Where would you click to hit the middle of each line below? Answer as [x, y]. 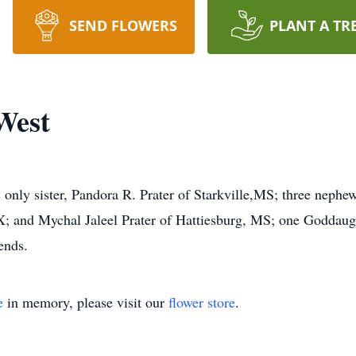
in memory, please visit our [86, 302]
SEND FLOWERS [123, 25]
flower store [202, 302]
